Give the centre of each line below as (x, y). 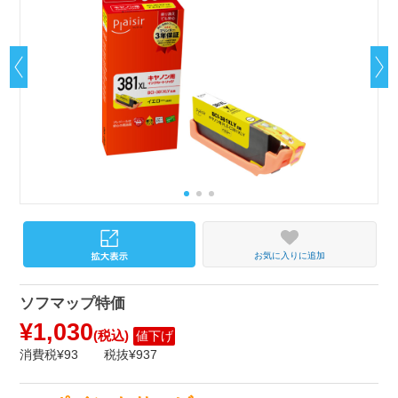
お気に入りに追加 (289, 256)
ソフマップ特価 (73, 304)
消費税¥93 (49, 354)
